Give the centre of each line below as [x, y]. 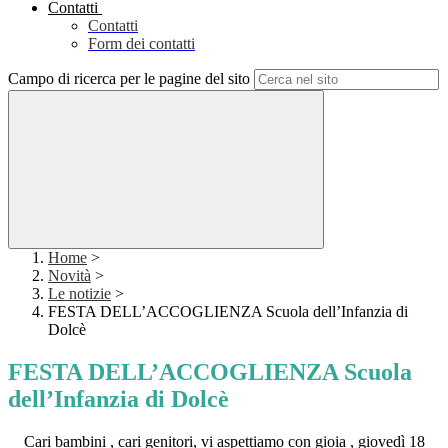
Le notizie [79, 294]
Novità [69, 276]
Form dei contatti [141, 44]
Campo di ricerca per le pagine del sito [129, 79]
